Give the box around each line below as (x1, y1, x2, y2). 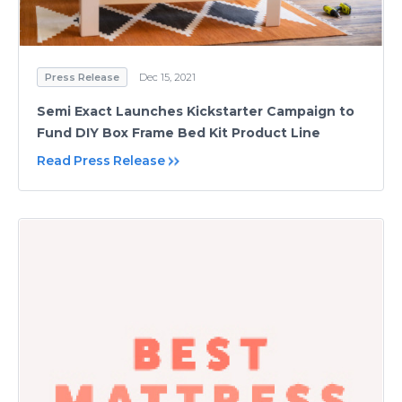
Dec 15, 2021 (139, 71, 196, 84)
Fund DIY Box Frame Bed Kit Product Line (37, 125, 320, 142)
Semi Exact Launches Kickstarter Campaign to (37, 103, 354, 120)
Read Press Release (37, 153, 165, 170)
